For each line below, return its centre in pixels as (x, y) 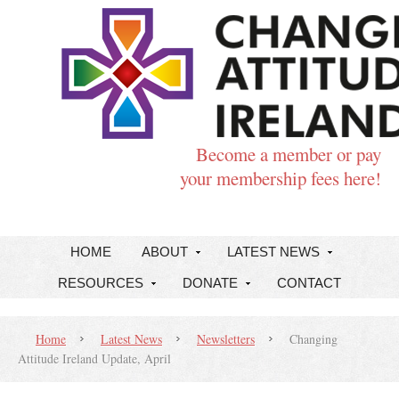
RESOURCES (101, 283)
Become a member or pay (289, 154)
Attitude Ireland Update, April (94, 358)
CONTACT (309, 283)
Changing (312, 339)
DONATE (210, 283)
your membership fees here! (281, 178)
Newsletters (226, 339)
